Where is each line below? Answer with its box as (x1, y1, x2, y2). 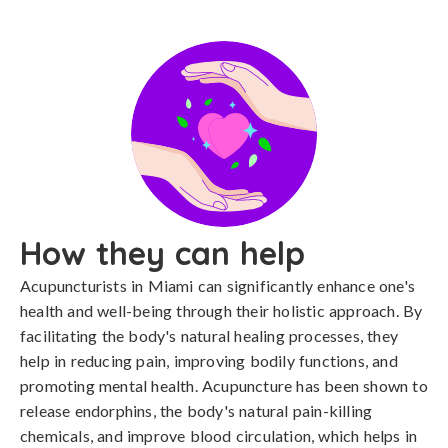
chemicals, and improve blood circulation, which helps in (20, 426, 418, 445)
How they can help (20, 233, 305, 273)
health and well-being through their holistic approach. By (20, 301, 423, 320)
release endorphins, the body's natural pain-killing (20, 401, 373, 420)
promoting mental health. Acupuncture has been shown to (20, 376, 428, 395)
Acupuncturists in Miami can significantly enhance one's (20, 276, 416, 295)
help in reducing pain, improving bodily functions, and (20, 351, 398, 370)
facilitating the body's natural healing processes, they (20, 326, 399, 345)
